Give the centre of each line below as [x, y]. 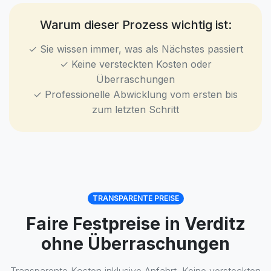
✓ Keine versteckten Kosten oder [135, 64]
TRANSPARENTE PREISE [135, 198]
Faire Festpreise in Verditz [135, 224]
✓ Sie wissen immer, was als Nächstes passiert [135, 49]
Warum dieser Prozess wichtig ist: [135, 25]
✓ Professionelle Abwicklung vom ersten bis [135, 94]
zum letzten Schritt [135, 109]
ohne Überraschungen [135, 244]
